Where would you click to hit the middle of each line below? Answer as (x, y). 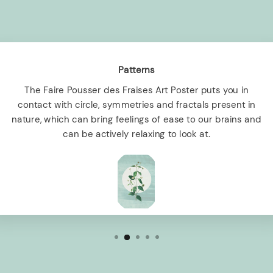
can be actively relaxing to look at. (136, 134)
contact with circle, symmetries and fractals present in (136, 105)
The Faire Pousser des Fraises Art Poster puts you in (136, 90)
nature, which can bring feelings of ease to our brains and (136, 119)
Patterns (136, 70)
